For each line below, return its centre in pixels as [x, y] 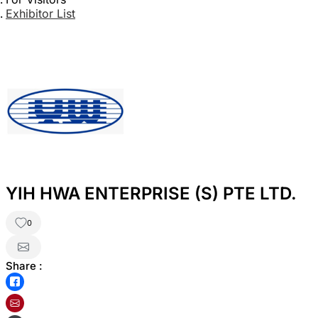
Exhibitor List [40, 14]
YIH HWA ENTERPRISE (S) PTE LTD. [151, 194]
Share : [24, 266]
